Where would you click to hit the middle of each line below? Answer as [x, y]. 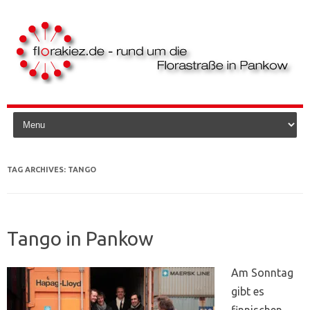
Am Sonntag [262, 272]
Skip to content [39, 104]
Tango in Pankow [80, 238]
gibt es [248, 291]
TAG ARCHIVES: [37, 169]
